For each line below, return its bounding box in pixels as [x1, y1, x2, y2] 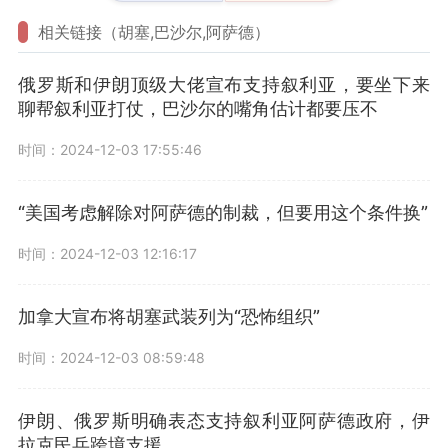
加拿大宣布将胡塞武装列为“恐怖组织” [18, 306, 320, 327]
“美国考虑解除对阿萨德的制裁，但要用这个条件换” [18, 202, 428, 223]
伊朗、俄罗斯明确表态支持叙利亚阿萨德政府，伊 [18, 410, 430, 431]
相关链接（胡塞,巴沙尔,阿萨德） [38, 22, 270, 42]
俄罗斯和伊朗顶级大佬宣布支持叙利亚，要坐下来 [18, 74, 430, 95]
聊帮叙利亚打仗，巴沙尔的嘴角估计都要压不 [18, 98, 378, 119]
